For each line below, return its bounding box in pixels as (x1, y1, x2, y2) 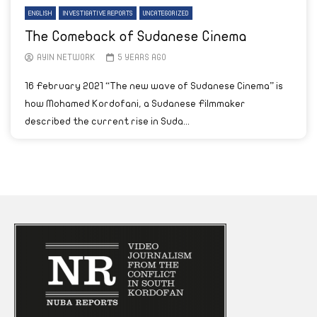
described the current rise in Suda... (25, 116, 190, 127)
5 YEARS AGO (117, 53, 166, 62)
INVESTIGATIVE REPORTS (62, 10, 133, 17)
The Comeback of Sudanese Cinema (25, 29, 247, 44)
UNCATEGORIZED (143, 10, 189, 17)
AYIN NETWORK (37, 53, 96, 62)
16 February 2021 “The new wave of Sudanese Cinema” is (25, 81, 283, 91)
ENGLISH (28, 10, 52, 17)
